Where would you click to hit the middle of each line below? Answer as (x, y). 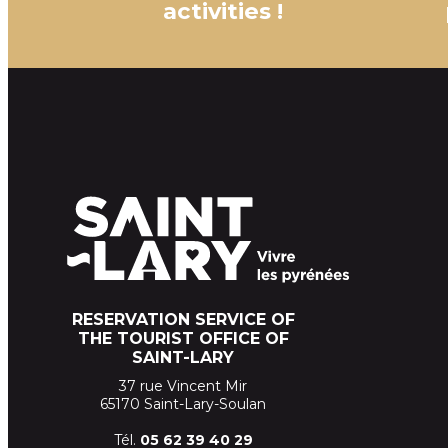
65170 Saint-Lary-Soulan (183, 404)
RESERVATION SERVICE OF (183, 320)
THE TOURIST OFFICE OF (183, 339)
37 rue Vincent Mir (183, 386)
